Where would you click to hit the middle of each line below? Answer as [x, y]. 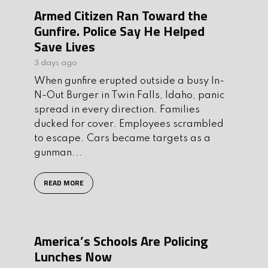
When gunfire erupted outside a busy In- [129, 81]
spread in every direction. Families [117, 109]
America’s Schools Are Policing [121, 241]
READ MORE [64, 182]
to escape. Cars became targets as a [122, 138]
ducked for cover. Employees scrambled [129, 124]
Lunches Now [73, 256]
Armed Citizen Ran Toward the [121, 15]
